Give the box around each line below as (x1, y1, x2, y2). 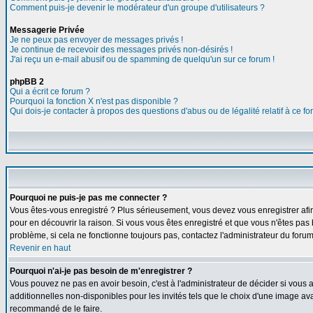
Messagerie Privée (10, 25, 85, 35)
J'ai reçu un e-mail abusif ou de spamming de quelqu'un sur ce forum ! (10, 54, 275, 64)
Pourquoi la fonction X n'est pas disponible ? (10, 96, 178, 106)
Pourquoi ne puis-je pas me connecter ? (10, 193, 167, 203)
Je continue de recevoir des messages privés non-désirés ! (10, 45, 233, 54)
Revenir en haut (10, 243, 71, 253)
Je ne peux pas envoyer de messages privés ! (10, 35, 183, 45)
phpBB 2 (10, 77, 44, 87)
